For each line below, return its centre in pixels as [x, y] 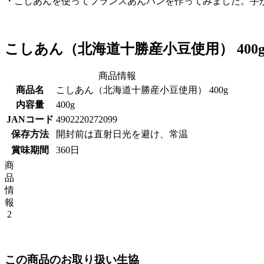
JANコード [30, 119]
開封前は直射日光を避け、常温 [122, 134]
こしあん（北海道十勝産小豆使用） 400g [142, 90]
